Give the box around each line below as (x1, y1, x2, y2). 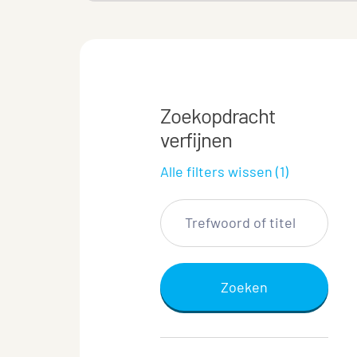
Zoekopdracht (160, 103, 275, 127)
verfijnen (160, 127, 232, 151)
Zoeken (221, 278, 269, 296)
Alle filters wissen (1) (160, 163, 288, 180)
